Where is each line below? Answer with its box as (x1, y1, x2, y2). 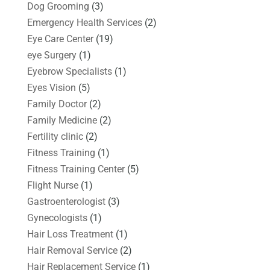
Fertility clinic (27, 130, 83, 142)
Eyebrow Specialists (27, 65, 112, 77)
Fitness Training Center (27, 163, 125, 175)
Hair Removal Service (27, 244, 118, 256)
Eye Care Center (27, 33, 93, 45)
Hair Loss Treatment (27, 228, 113, 240)
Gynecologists (27, 212, 87, 224)
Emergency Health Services (27, 16, 142, 28)
